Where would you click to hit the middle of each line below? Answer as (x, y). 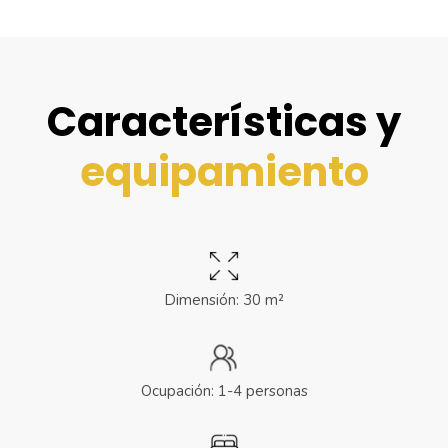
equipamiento (224, 172)
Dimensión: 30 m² (224, 300)
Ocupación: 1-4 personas (224, 391)
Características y (224, 122)
